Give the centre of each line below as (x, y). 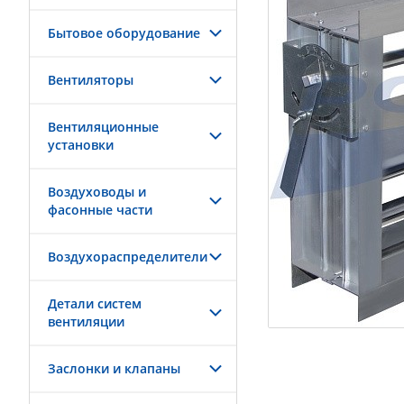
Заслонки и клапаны (114, 368)
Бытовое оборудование (124, 33)
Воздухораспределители (128, 257)
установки (81, 145)
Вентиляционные (103, 127)
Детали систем (95, 303)
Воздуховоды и (97, 192)
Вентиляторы (91, 80)
